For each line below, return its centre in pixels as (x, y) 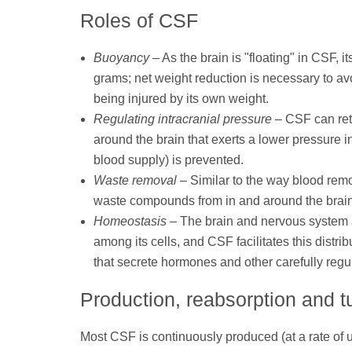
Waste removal (135, 181)
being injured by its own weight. (181, 99)
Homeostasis (130, 222)
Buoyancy (121, 58)
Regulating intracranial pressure (183, 119)
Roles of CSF (139, 21)
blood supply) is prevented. (169, 160)
